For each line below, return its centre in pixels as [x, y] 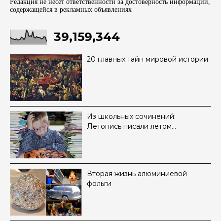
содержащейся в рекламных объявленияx [71, 10]
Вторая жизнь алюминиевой [137, 174]
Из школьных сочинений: [131, 117]
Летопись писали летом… [131, 127]
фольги [99, 184]
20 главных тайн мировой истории [147, 59]
